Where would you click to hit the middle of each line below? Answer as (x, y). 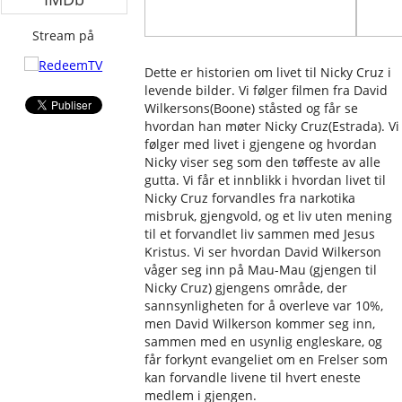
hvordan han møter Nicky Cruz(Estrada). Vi (272, 126)
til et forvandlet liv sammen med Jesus (260, 234)
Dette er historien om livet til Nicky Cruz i (268, 72)
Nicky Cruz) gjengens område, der (246, 288)
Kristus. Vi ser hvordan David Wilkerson (263, 252)
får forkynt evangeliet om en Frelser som (267, 359)
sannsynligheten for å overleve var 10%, (264, 306)
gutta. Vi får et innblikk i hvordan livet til (266, 180)
